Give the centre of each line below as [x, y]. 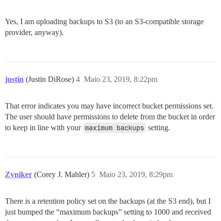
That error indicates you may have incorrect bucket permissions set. [109, 106]
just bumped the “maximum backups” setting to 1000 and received [108, 212]
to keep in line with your [44, 128]
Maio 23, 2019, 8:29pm [136, 174]
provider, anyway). [34, 32]
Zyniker [18, 174]
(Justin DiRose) [51, 79]
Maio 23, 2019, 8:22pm [121, 79]
